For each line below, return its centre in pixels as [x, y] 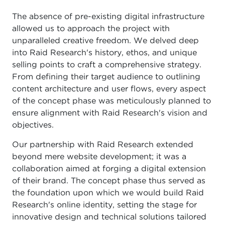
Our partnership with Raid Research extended [103, 145]
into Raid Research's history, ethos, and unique [104, 53]
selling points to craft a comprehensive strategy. [107, 65]
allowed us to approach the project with [91, 29]
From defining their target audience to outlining [106, 77]
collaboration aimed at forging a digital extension [109, 169]
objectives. [33, 125]
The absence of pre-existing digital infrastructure [108, 17]
